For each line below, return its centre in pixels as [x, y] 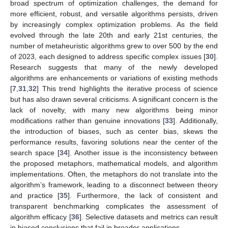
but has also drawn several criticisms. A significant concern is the [114, 99]
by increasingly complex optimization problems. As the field [114, 24]
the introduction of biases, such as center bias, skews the [114, 131]
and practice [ [35, 195]
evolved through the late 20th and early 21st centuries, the [114, 35]
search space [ [35, 152]
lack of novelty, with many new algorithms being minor [114, 110]
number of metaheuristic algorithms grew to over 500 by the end [114, 46]
